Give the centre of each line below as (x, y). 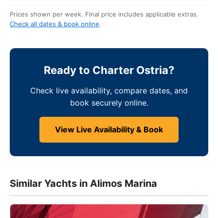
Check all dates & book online (54, 24)
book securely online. (109, 102)
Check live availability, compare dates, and (109, 90)
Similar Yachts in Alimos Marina (83, 183)
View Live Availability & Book (109, 129)
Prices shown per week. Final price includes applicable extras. (104, 14)
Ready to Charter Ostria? (109, 70)
